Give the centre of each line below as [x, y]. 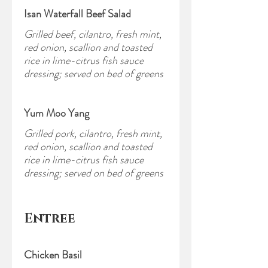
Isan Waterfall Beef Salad [77, 14]
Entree [50, 219]
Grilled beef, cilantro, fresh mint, [93, 34]
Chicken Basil [53, 255]
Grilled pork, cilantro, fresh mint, [93, 133]
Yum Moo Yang [57, 113]
